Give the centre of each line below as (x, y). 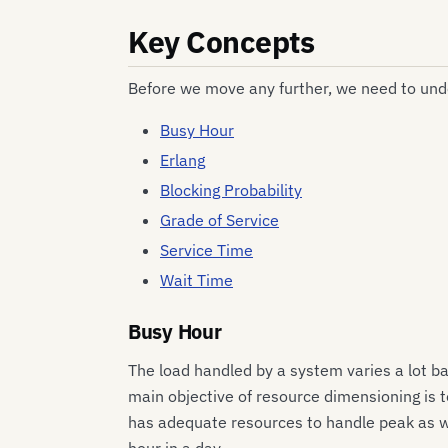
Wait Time (196, 280)
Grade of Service (219, 220)
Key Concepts (221, 41)
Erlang (182, 160)
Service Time (206, 250)
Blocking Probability (231, 190)
